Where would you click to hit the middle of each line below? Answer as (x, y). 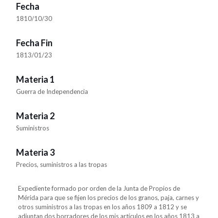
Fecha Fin (34, 43)
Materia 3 (35, 152)
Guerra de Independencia (52, 91)
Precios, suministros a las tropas (62, 164)
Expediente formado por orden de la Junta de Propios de (99, 188)
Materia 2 (35, 116)
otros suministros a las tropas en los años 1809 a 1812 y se (102, 207)
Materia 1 (35, 79)
